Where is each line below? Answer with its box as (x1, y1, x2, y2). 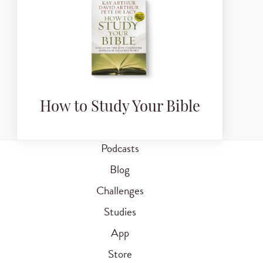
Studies (103, 203, 136, 221)
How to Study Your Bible (39, 100, 200, 116)
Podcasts (100, 140, 139, 157)
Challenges (96, 182, 144, 200)
